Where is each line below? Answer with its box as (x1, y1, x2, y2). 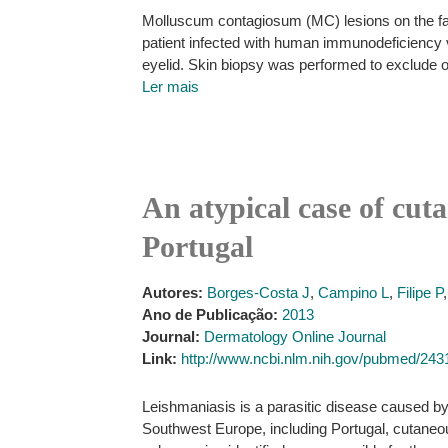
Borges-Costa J (207, 284, 310, 301)
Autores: (142, 284, 203, 301)
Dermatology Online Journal (204, 328, 386, 345)
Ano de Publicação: (142, 306, 278, 323)
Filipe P (397, 284, 443, 301)
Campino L (318, 284, 389, 301)
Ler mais (142, 78, 199, 95)
